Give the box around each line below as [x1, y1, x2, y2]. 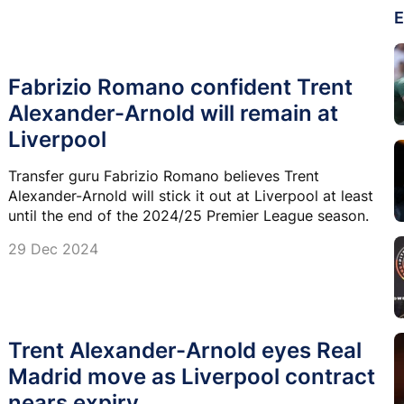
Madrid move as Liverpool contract [8, 363, 375, 390]
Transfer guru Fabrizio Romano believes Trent [8, 166, 319, 185]
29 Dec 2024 [8, 239, 98, 258]
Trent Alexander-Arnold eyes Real [8, 336, 362, 363]
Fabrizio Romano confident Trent [8, 73, 353, 100]
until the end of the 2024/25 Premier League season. [8, 206, 369, 225]
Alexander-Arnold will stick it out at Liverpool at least [8, 186, 373, 205]
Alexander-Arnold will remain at [8, 99, 338, 126]
